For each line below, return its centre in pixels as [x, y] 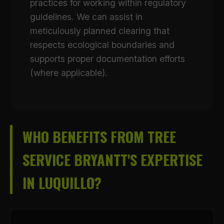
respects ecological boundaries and [102, 45]
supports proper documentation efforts [107, 59]
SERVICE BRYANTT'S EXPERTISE [112, 159]
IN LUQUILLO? [62, 182]
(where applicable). [69, 73]
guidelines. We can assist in [86, 17]
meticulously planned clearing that [100, 31]
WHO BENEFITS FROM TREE [99, 136]
